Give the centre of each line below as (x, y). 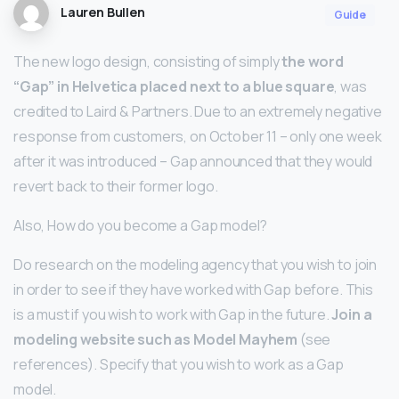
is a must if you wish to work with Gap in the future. (173, 315)
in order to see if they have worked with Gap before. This (193, 290)
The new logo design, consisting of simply (148, 62)
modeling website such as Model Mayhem (156, 340)
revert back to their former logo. (116, 187)
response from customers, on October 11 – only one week (198, 137)
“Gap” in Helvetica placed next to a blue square (174, 87)
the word (313, 62)
